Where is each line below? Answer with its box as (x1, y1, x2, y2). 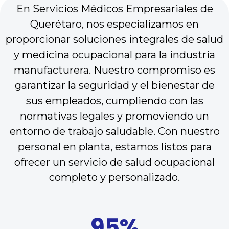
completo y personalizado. (49, 171, 180, 184)
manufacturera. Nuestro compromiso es (14, 63, 215, 76)
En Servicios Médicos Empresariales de (16, 2, 213, 15)
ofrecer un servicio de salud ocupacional (14, 155, 215, 168)
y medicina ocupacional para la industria (14, 48, 215, 61)
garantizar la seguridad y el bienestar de (14, 79, 215, 91)
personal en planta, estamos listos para (17, 140, 212, 153)
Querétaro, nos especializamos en (30, 17, 199, 30)
